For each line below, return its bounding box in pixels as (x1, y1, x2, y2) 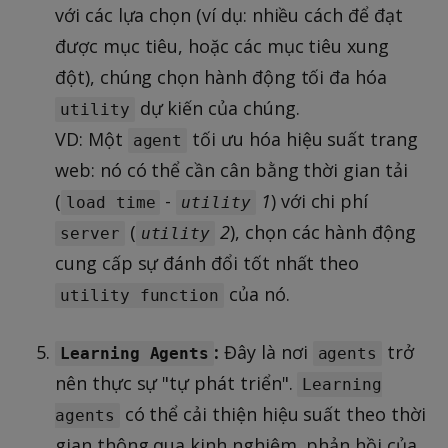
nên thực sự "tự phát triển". (55, 370, 298, 395)
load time (65, 192, 156, 212)
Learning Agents (60, 343, 210, 363)
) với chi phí (270, 188, 369, 213)
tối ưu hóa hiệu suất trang (187, 126, 418, 151)
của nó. (224, 281, 290, 306)
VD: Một (55, 126, 128, 151)
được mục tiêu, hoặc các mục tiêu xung (55, 33, 390, 58)
